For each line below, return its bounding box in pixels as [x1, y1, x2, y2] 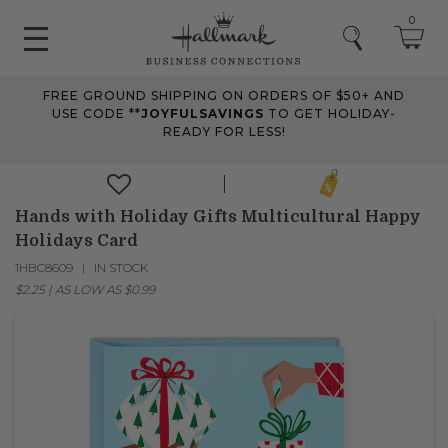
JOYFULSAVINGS [141, 105, 268, 121]
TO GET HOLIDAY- [268, 105, 396, 121]
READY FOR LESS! [162, 123, 286, 139]
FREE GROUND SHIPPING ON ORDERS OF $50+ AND [43, 87, 405, 103]
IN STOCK [94, 259, 149, 275]
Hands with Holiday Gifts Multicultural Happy [15, 206, 421, 226]
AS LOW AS [55, 281, 121, 297]
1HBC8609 [15, 259, 73, 275]
